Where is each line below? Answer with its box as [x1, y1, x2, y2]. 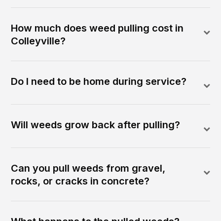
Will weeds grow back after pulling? [11, 119, 181, 131]
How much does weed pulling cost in [11, 22, 184, 35]
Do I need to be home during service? [11, 75, 187, 88]
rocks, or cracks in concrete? [11, 175, 150, 187]
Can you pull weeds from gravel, [11, 162, 166, 175]
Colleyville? [11, 35, 66, 47]
